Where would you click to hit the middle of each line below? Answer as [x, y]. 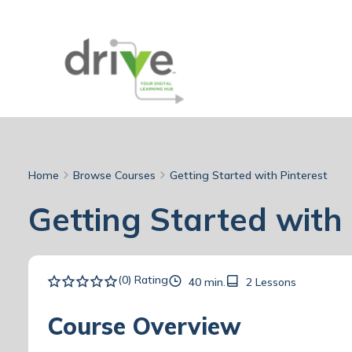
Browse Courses [114, 176]
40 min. [205, 282]
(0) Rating [143, 280]
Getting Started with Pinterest [249, 176]
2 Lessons [269, 282]
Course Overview [144, 326]
